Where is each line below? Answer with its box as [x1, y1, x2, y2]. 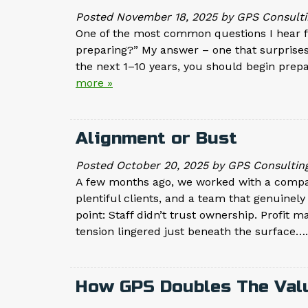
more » [76, 76, 113, 90]
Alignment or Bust [76, 128, 237, 149]
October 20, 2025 [116, 159, 208, 173]
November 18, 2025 [116, 10, 217, 24]
